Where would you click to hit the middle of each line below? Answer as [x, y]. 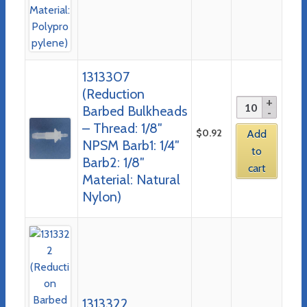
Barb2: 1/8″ [113, 162]
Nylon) [101, 196]
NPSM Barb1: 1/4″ [131, 145]
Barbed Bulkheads [134, 111]
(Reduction [113, 94]
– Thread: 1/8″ [122, 128]
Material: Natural [131, 179]
